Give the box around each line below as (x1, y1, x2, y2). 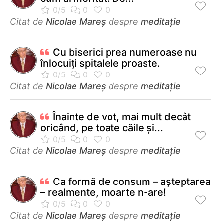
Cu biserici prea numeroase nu (53, 46, 197, 58)
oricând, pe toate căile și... (40, 121, 163, 134)
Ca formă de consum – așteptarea (53, 175, 211, 187)
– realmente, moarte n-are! (40, 186, 166, 198)
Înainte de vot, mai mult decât (53, 110, 191, 123)
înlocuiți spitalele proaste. (40, 57, 160, 69)
